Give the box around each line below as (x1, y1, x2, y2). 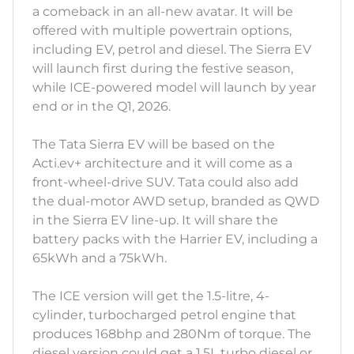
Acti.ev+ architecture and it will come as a (32, 156, 292, 171)
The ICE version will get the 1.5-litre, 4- (32, 288, 269, 304)
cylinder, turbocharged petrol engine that (32, 307, 296, 323)
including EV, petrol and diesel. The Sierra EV (32, 42, 311, 58)
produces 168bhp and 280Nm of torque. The (32, 326, 311, 342)
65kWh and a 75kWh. (32, 250, 170, 266)
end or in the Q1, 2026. (32, 99, 174, 115)
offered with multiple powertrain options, (32, 23, 292, 39)
